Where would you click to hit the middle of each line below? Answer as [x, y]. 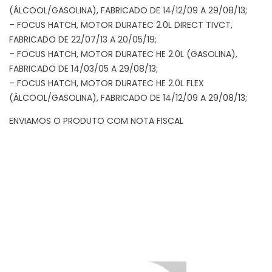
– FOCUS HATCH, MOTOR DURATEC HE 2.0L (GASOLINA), [123, 54]
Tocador [26, 143]
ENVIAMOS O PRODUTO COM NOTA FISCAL [96, 121]
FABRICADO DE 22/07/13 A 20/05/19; [83, 39]
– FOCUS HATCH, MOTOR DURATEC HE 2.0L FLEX [107, 83]
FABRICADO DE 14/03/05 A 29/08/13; [83, 68]
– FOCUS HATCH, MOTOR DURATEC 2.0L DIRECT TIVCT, [121, 25]
